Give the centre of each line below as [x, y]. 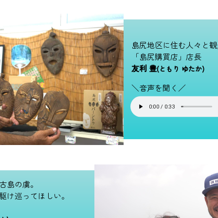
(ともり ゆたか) [181, 69]
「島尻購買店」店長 [166, 56]
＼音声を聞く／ [159, 88]
